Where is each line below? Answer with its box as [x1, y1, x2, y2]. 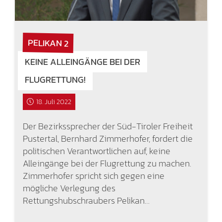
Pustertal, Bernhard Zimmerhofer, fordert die [22, 132, 193, 146]
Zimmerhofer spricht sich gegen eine [22, 169, 165, 183]
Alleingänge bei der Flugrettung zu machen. [22, 157, 191, 170]
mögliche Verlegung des [22, 181, 115, 195]
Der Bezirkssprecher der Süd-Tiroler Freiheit [22, 119, 193, 133]
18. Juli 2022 [36, 97, 72, 108]
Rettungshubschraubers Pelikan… [22, 194, 150, 208]
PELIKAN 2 [27, 36, 68, 50]
